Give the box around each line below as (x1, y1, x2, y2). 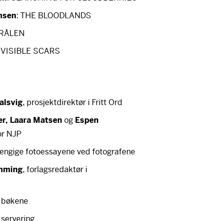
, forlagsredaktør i (23, 164, 88, 175)
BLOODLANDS (38, 10, 92, 21)
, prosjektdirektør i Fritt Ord (23, 97, 123, 108)
